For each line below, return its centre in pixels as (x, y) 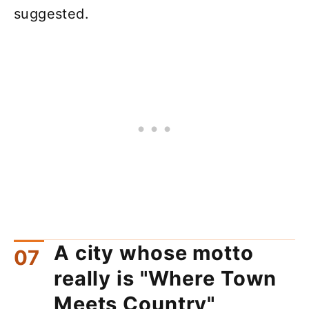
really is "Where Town (166, 279)
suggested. (52, 13)
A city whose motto (154, 253)
